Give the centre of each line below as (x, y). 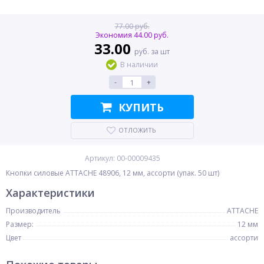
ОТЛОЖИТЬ (137, 130)
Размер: (20, 224)
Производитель (33, 211)
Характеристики (50, 193)
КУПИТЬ (141, 107)
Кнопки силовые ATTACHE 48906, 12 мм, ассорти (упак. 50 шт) (113, 173)
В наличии (139, 65)
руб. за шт (152, 52)
